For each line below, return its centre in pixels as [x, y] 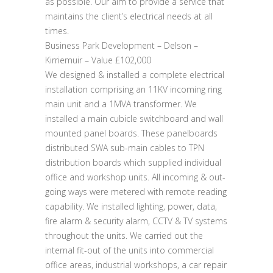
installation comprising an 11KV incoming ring [133, 89]
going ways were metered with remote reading [136, 192]
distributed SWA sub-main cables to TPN [125, 148]
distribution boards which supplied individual [133, 162]
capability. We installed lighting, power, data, [131, 206]
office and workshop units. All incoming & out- [135, 177]
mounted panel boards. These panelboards [131, 133]
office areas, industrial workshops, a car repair [136, 265]
